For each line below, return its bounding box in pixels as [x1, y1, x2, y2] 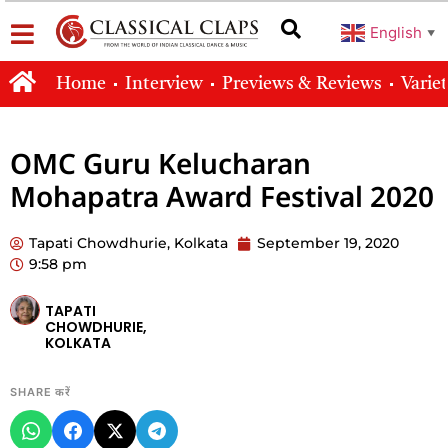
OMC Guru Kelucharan [10, 144, 311, 183]
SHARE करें [10, 385, 72, 400]
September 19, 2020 [257, 234, 399, 253]
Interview [124, 75, 203, 94]
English [369, 22, 422, 42]
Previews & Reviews [221, 75, 382, 94]
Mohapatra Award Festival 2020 [10, 177, 434, 216]
